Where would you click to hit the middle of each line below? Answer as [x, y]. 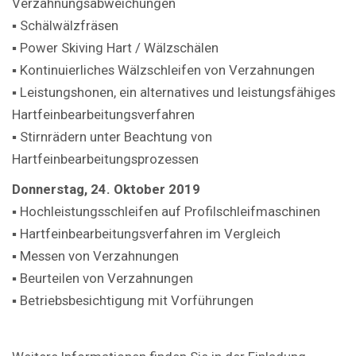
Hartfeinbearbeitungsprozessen [105, 159]
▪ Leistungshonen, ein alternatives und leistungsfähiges [174, 92]
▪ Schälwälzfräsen [65, 25]
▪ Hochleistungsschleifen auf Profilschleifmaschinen [166, 211]
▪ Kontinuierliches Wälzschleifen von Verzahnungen [163, 70]
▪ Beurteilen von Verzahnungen [103, 278]
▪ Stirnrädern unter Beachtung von [112, 136]
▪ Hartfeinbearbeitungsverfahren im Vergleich [146, 233]
